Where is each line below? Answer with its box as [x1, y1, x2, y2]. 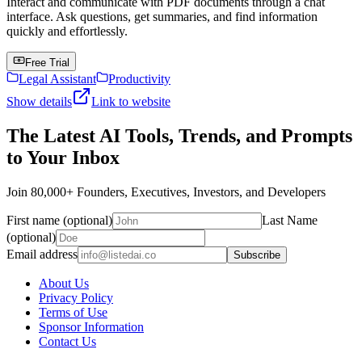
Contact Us [39, 334, 96, 348]
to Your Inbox [6, 146, 120, 168]
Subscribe [234, 248, 280, 261]
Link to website [91, 94, 170, 108]
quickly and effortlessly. [6, 23, 128, 38]
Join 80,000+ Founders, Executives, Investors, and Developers [6, 184, 326, 199]
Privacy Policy [39, 290, 113, 305]
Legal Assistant [19, 71, 96, 86]
